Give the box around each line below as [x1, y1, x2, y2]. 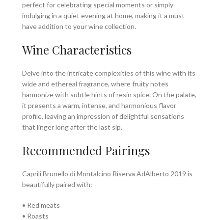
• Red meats [22, 200, 60, 209]
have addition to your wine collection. [22, 22, 136, 30]
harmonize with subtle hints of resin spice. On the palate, [22, 90, 196, 99]
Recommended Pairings [22, 142, 150, 158]
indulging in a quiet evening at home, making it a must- [22, 11, 187, 20]
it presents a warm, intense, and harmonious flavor [22, 101, 176, 110]
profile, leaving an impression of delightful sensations [22, 111, 184, 120]
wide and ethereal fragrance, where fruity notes [22, 79, 168, 88]
